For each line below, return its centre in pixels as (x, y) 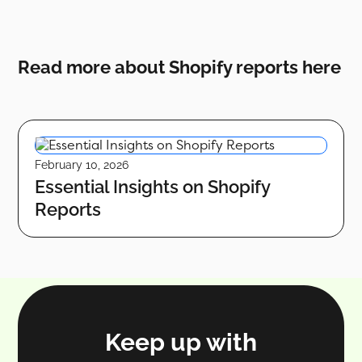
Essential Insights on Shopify (153, 186)
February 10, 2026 (82, 164)
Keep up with (181, 342)
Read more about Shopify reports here (180, 67)
